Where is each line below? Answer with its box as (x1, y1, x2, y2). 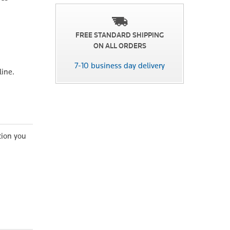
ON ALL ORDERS (93, 41, 146, 50)
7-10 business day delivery (74, 60, 165, 70)
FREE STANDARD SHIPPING (75, 30, 164, 40)
